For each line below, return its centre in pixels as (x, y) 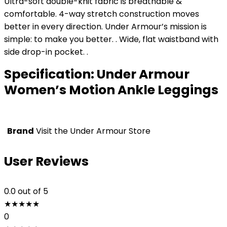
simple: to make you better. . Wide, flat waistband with (111, 39)
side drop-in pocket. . (46, 52)
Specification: (50, 74)
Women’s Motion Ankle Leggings (111, 90)
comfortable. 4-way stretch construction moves (102, 14)
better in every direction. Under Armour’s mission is (105, 27)
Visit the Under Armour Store (93, 131)
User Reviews (46, 161)
